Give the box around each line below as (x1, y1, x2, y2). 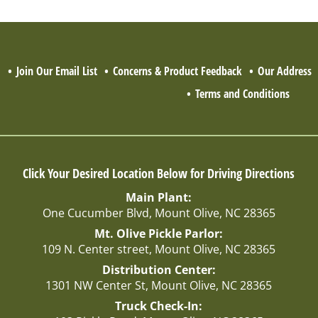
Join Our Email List (16, 62, 98, 79)
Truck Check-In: (115, 297, 203, 314)
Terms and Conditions (195, 85, 290, 102)
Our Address (258, 62, 312, 79)
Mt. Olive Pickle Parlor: (94, 225, 224, 241)
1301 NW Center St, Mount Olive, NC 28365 (45, 277, 273, 293)
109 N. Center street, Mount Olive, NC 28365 (42, 241, 276, 257)
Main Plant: (126, 189, 192, 205)
